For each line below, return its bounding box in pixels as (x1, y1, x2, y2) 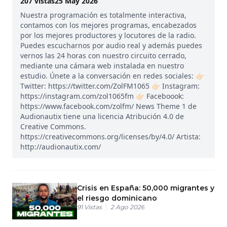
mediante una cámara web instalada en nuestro (20, 60, 184, 70)
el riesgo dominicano (77, 193, 157, 203)
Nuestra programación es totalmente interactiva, (20, 10, 186, 20)
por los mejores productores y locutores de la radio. (20, 30, 196, 40)
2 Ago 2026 (110, 203, 144, 211)
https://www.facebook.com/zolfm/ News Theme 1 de (20, 101, 197, 111)
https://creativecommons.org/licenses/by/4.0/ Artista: (20, 131, 201, 141)
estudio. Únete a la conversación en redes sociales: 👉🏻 (20, 70, 204, 81)
